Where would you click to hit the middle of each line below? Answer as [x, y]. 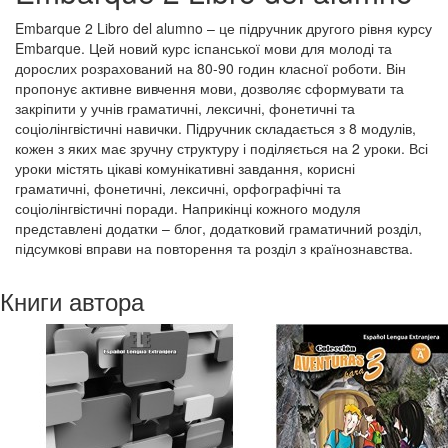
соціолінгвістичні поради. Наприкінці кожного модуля [188, 208]
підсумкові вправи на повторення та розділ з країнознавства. [214, 248]
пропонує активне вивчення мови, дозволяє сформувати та [209, 88]
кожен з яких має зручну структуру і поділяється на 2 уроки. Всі [221, 148]
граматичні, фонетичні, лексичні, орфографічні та [178, 188]
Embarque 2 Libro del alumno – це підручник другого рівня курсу [223, 28]
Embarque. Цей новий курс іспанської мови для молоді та [203, 48]
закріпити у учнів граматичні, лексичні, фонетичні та [185, 108]
